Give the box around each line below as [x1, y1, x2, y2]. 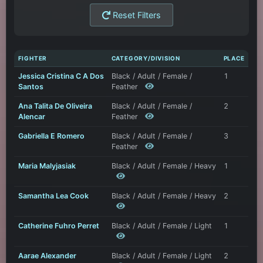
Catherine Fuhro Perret [18, 221, 99, 231]
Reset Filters [110, 10, 161, 21]
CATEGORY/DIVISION [111, 55, 181, 62]
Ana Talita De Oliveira [18, 102, 92, 111]
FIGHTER [18, 55, 48, 62]
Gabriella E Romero [18, 131, 85, 141]
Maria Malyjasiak [18, 161, 76, 171]
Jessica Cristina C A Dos [18, 72, 104, 81]
